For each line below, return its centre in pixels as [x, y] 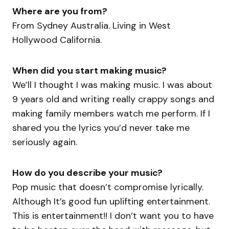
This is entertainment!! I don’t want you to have [113, 216]
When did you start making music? [89, 71]
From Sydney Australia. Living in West [91, 26]
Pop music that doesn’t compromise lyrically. [108, 187]
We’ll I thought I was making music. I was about [112, 85]
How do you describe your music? [87, 173]
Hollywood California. [58, 40]
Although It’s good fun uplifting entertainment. [111, 202]
